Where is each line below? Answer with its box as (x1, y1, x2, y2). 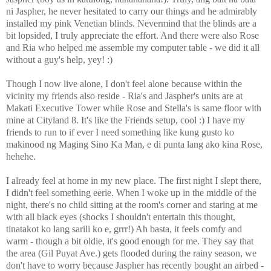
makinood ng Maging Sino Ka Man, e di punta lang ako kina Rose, (6, 139, 263, 150)
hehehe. (6, 151, 36, 162)
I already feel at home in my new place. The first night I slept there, (6, 175, 261, 186)
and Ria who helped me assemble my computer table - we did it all (6, 42, 260, 53)
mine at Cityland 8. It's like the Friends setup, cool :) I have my (6, 115, 245, 126)
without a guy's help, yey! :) (6, 54, 113, 65)
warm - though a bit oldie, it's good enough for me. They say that (6, 236, 253, 247)
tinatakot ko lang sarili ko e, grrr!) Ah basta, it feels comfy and (6, 224, 242, 235)
